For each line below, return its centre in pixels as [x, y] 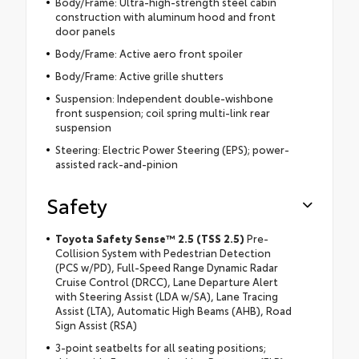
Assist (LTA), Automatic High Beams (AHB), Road [173, 310]
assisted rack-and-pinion [116, 163]
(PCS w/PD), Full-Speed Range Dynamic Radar [166, 266]
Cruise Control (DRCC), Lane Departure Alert [166, 281]
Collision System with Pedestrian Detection [163, 252]
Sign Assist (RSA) [96, 324]
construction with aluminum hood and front [165, 16]
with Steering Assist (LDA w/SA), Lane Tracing [166, 295]
